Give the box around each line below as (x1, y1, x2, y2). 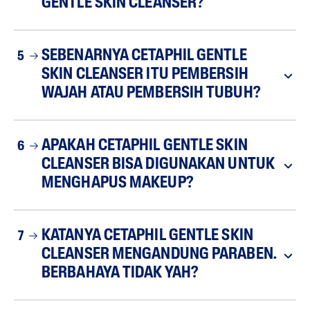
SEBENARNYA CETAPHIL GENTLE (42, 48, 247, 64)
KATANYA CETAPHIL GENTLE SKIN (42, 228, 253, 244)
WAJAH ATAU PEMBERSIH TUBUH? (42, 86, 260, 102)
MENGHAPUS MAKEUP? (42, 176, 193, 192)
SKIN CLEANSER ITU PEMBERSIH (42, 67, 248, 83)
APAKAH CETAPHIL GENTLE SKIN (42, 138, 248, 154)
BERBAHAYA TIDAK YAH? (42, 266, 199, 282)
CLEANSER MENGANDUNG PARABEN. (42, 247, 277, 263)
